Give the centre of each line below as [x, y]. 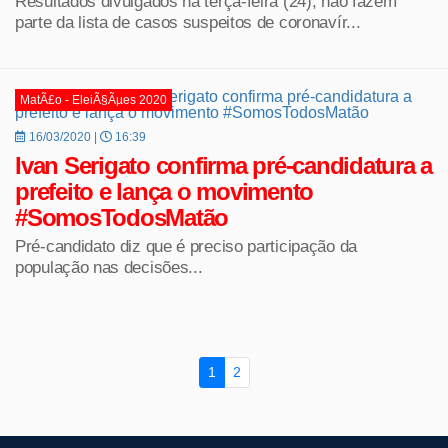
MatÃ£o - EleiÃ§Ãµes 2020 [93, 99]
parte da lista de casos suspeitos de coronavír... [188, 21]
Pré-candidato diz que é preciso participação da [186, 245]
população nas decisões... [109, 266]
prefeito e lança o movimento [164, 191]
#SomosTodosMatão [121, 217]
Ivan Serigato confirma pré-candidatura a [223, 165]
